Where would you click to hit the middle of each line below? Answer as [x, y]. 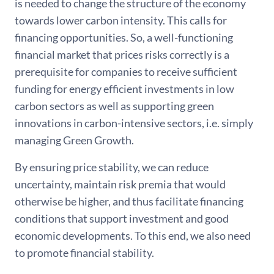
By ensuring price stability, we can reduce [112, 167]
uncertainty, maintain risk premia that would [120, 184]
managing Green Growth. [74, 140]
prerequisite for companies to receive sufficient [126, 72]
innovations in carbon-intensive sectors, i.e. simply [134, 123]
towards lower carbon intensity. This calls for [121, 20]
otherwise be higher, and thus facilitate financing [129, 202]
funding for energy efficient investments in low [124, 89]
